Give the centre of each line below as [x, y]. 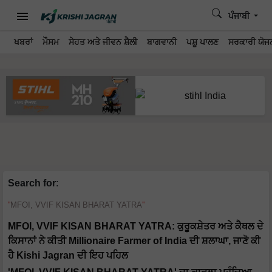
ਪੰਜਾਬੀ [240, 16]
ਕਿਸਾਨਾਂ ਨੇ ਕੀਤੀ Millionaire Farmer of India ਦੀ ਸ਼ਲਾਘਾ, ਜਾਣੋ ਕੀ [134, 241]
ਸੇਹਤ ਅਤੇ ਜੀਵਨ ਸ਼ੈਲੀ [103, 42]
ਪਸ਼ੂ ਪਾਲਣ [202, 42]
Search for [32, 183]
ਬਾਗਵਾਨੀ [162, 42]
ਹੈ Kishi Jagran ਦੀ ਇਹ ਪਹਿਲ [68, 256]
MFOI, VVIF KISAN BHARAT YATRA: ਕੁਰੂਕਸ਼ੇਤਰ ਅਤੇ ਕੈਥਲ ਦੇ [136, 226]
